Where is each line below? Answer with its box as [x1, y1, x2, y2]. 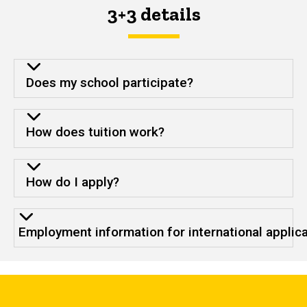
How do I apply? [25, 174, 119, 191]
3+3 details [106, 2, 201, 25]
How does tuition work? [25, 124, 164, 140]
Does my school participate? [25, 74, 193, 90]
